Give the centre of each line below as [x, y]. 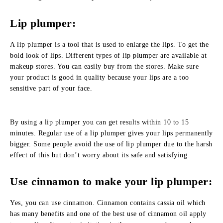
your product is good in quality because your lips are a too [100, 77]
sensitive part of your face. [51, 88]
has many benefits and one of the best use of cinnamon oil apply [108, 214]
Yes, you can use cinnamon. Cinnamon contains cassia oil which [108, 203]
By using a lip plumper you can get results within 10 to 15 [99, 122]
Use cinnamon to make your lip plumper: [111, 181]
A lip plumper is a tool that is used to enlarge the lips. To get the [109, 45]
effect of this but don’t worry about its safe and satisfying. [100, 155]
